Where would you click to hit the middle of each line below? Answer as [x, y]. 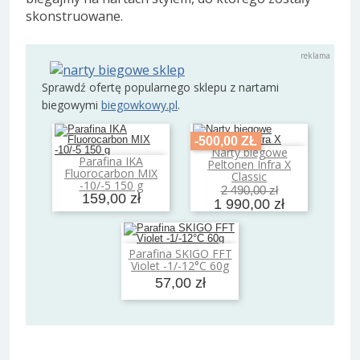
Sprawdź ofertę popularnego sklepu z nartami [160, 88]
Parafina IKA [111, 162]
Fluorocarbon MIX [111, 174]
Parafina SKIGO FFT [180, 254]
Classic [249, 177]
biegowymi [72, 105]
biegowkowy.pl [139, 105]
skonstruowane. [74, 16]
